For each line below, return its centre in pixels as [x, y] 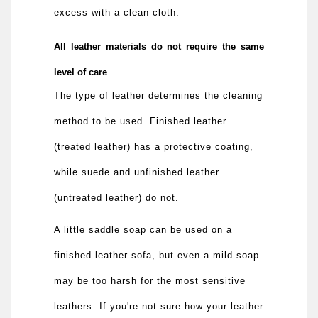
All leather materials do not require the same [159, 46]
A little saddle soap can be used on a [143, 229]
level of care [81, 72]
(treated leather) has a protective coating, [154, 146]
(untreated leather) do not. [117, 197]
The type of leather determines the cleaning [159, 95]
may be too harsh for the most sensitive [150, 280]
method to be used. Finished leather [141, 121]
